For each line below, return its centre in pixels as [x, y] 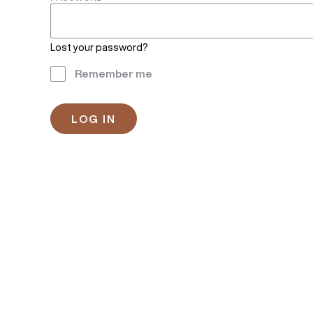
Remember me [114, 74]
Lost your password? [99, 48]
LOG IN [94, 118]
